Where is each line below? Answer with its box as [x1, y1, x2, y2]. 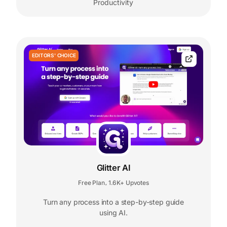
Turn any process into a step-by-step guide [43, 197, 184, 206]
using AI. [99, 208, 128, 217]
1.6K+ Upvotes [108, 178, 149, 186]
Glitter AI [96, 162, 131, 173]
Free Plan [78, 178, 105, 186]
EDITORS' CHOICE [32, 52, 76, 58]
